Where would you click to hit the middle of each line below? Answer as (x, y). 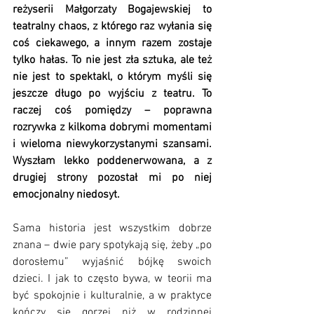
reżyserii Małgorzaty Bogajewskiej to (112, 10)
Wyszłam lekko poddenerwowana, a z (112, 161)
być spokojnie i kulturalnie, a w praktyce (112, 296)
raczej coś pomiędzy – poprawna (112, 111)
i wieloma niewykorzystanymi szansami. (112, 144)
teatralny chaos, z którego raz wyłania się (112, 27)
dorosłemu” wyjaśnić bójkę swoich (112, 262)
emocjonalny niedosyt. (68, 195)
